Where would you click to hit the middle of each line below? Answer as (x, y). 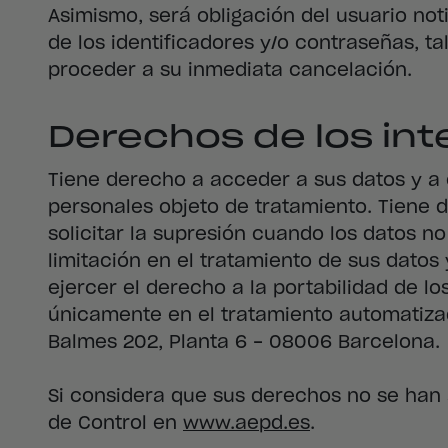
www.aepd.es (246, 424)
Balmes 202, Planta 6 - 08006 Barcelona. (244, 343)
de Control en (115, 424)
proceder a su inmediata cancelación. (230, 70)
